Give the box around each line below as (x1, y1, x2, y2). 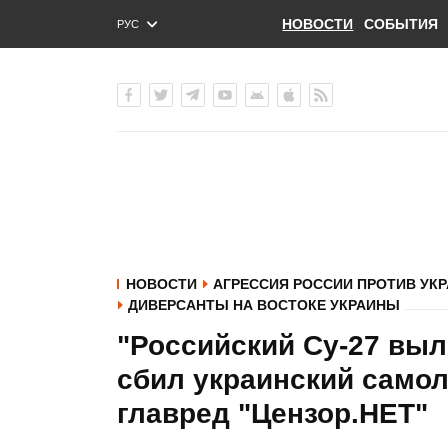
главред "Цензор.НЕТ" (117, 398, 428, 429)
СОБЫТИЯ (363, 16, 438, 32)
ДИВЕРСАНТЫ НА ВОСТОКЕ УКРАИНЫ (128, 297, 400, 313)
